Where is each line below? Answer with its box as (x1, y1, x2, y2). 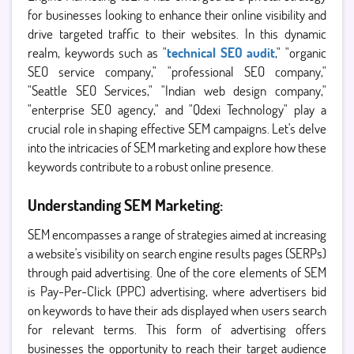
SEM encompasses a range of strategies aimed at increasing (28, 225, 326, 243)
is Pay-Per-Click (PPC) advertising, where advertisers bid (28, 282, 326, 300)
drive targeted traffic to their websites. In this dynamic (28, 24, 326, 43)
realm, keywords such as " (28, 43, 167, 62)
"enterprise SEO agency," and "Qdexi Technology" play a (28, 100, 326, 119)
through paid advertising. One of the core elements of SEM (28, 263, 326, 281)
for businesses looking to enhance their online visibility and (28, 6, 326, 24)
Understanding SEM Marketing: (28, 194, 223, 215)
